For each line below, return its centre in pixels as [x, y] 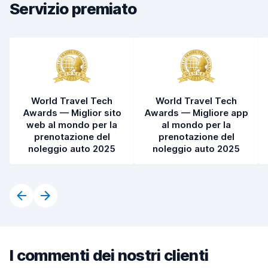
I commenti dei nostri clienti [109, 255]
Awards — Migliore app [196, 113]
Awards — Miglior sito [72, 113]
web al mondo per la [72, 125]
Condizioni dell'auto [59, 19]
